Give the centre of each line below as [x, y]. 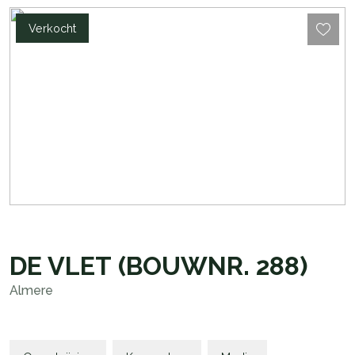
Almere [31, 290]
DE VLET [61, 266]
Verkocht [52, 28]
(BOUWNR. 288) [213, 266]
